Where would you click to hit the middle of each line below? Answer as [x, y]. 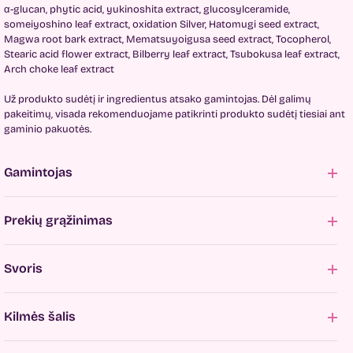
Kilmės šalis [40, 316]
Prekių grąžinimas [58, 220]
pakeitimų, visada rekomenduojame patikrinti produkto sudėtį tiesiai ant [175, 114]
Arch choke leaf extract [59, 69]
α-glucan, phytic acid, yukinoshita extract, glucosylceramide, [147, 9]
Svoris [23, 268]
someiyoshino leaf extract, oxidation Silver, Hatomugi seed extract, [162, 24]
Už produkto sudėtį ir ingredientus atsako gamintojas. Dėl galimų [158, 99]
